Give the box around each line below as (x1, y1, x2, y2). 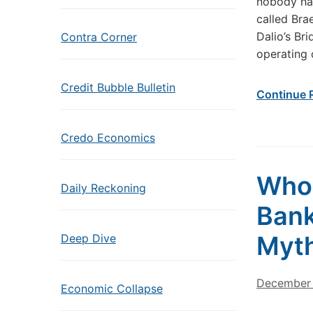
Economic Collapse (61, 282, 163, 296)
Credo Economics (61, 131, 155, 145)
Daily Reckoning (61, 181, 146, 195)
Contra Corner (61, 30, 137, 44)
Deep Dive (61, 231, 116, 245)
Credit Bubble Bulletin (61, 80, 175, 94)
